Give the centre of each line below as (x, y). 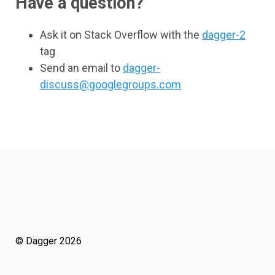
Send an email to (81, 68)
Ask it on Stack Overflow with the (121, 35)
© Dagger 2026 (48, 241)
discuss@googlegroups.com (110, 84)
